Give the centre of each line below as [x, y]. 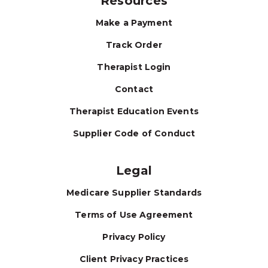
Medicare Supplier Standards [134, 192]
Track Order [134, 45]
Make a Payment [134, 22]
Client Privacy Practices [134, 259]
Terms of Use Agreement [134, 214]
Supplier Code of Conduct [134, 133]
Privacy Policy [134, 237]
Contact [134, 89]
